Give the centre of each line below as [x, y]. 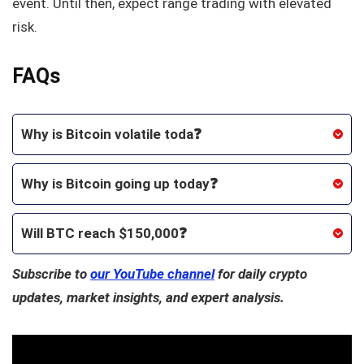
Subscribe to [51, 273]
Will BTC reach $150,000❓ [104, 233]
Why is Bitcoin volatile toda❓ [111, 134]
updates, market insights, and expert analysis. [148, 297]
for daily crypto [261, 273]
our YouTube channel [152, 273]
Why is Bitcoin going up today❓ [119, 183]
